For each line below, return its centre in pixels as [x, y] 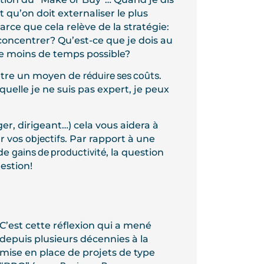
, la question [135, 152]
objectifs [45, 138]
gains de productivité [59, 152]
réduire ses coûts [121, 76]
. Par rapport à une [110, 138]
